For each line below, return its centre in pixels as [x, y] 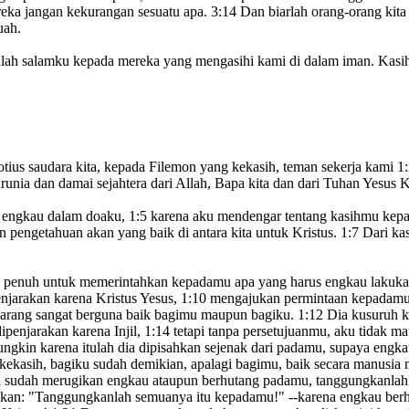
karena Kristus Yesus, [115, 299]
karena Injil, [106, 331]
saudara [48, 167]
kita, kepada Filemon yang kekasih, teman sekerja [217, 167]
